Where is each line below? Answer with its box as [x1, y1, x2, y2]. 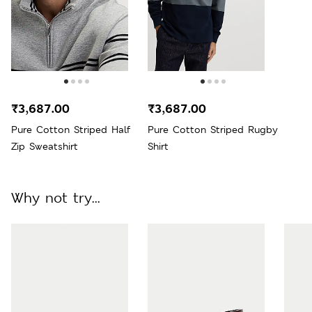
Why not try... [11, 188, 100, 207]
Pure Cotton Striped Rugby [148, 123, 278, 136]
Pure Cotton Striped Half [11, 123, 130, 136]
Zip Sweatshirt [11, 139, 78, 153]
